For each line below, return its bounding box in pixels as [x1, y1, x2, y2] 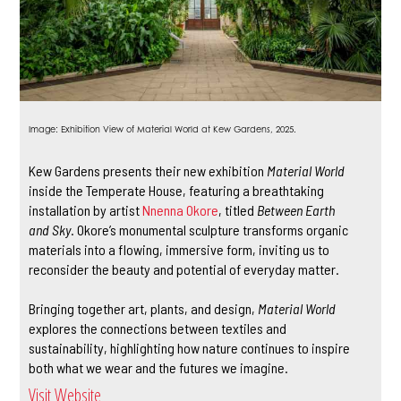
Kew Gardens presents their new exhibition [29, 161, 268, 179]
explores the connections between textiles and [29, 319, 287, 337]
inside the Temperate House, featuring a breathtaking [29, 181, 325, 199]
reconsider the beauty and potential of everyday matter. [29, 260, 340, 277]
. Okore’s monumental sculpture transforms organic [71, 220, 349, 238]
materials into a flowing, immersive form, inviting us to [29, 240, 330, 258]
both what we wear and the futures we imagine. [29, 358, 289, 376]
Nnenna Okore [142, 200, 219, 218]
